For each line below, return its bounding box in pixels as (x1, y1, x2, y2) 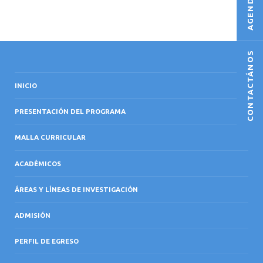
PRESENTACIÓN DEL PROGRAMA (15, 107, 126, 116)
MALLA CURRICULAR (15, 133, 86, 141)
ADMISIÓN (15, 211, 50, 220)
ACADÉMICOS (15, 159, 61, 167)
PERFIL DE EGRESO (15, 237, 79, 245)
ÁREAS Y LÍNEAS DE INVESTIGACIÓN (15, 185, 138, 193)
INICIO (15, 81, 37, 89)
